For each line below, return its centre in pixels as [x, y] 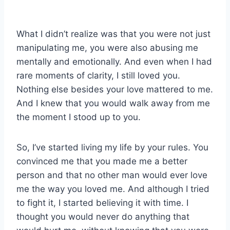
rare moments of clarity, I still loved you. [98, 76]
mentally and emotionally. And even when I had [114, 62]
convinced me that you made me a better [102, 161]
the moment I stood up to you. [79, 117]
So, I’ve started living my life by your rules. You [112, 148]
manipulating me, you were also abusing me [107, 48]
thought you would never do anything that [103, 217]
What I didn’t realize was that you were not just [113, 34]
